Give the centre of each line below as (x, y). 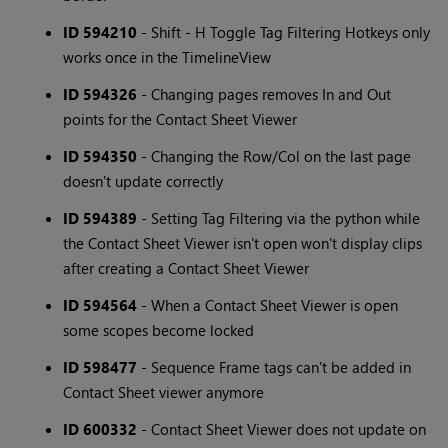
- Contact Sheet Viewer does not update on (282, 429)
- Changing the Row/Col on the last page (274, 156)
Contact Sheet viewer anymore (164, 392)
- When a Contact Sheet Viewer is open (268, 305)
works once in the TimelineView (167, 57)
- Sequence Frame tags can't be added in (274, 367)
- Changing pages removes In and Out (264, 94)
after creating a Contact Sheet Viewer (186, 268)
